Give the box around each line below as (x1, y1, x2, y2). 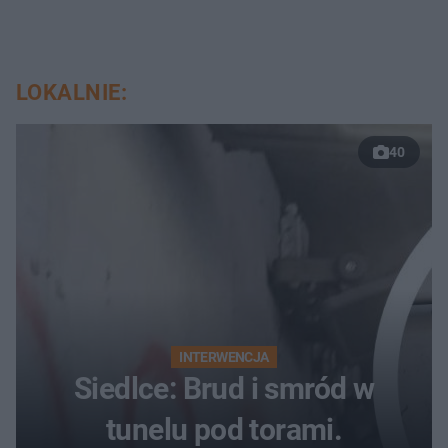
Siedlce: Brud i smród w (73, 370, 375, 406)
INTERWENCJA (179, 348, 269, 365)
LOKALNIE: (16, 79, 127, 105)
